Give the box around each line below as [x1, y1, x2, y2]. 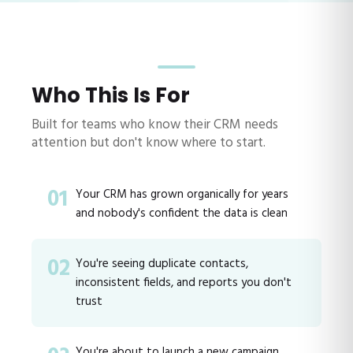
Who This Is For [32, 80, 190, 110]
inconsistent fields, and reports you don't [76, 273, 292, 292]
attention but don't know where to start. [32, 132, 266, 154]
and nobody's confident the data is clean [76, 203, 288, 223]
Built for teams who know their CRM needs [32, 113, 278, 136]
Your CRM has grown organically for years [76, 184, 288, 204]
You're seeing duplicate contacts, [76, 254, 248, 273]
